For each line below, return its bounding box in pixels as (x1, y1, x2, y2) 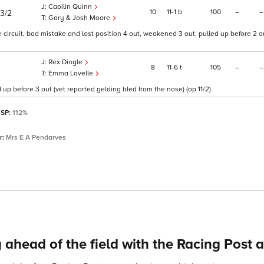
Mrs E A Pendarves (6, 133, 66, 143)
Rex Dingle (48, 58, 84, 67)
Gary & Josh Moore (48, 14, 112, 23)
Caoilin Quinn (48, 2, 94, 12)
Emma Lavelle (48, 69, 95, 78)
